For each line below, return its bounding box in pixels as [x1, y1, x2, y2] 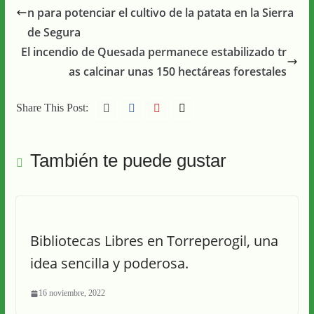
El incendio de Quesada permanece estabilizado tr [21, 44, 287, 60]
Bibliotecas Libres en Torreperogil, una [29, 231, 278, 250]
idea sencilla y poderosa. [29, 254, 189, 273]
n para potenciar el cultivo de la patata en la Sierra [27, 5, 294, 20]
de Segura [27, 25, 81, 40]
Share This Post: [15, 102, 88, 114]
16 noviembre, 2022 [38, 288, 105, 298]
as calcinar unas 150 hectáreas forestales [69, 64, 287, 79]
